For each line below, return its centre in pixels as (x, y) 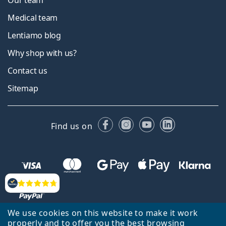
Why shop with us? (42, 53)
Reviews (21, 187)
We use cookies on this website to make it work (103, 213)
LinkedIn (192, 122)
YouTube (171, 122)
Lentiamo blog (34, 36)
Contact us (27, 71)
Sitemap (23, 89)
